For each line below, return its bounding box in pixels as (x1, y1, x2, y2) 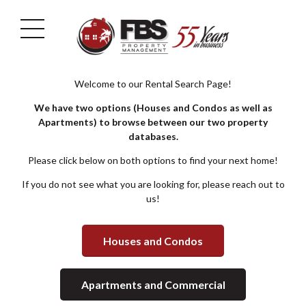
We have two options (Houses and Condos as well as (33, 102, 273, 113)
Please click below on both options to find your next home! (28, 154, 278, 166)
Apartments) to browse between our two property (38, 116, 268, 128)
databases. (128, 130, 178, 142)
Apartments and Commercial (81, 278, 225, 292)
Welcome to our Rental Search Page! (74, 78, 232, 89)
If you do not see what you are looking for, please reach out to (21, 178, 285, 190)
